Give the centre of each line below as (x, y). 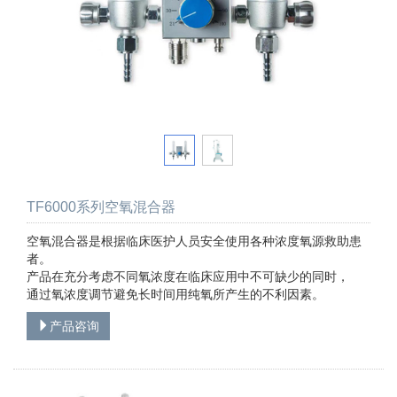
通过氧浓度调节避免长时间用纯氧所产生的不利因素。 (175, 295)
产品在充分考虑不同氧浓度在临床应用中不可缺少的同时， (188, 277)
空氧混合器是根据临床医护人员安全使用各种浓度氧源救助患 (194, 241)
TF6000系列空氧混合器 (101, 207)
